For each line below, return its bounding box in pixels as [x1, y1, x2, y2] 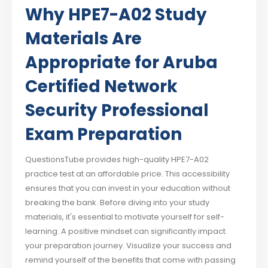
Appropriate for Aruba [25, 50, 218, 74]
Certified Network [25, 74, 178, 98]
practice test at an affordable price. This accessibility [25, 167, 230, 179]
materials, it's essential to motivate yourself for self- [25, 211, 225, 223]
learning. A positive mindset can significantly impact [25, 225, 226, 237]
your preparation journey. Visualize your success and [25, 239, 232, 251]
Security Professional [25, 98, 209, 122]
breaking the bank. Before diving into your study [25, 196, 210, 208]
